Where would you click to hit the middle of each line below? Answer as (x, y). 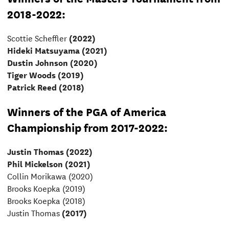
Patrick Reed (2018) (45, 87)
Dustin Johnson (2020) (52, 62)
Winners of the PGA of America (86, 111)
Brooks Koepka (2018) (46, 200)
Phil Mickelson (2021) (49, 164)
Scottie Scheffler (37, 38)
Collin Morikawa (37, 176)
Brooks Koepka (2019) (46, 188)
